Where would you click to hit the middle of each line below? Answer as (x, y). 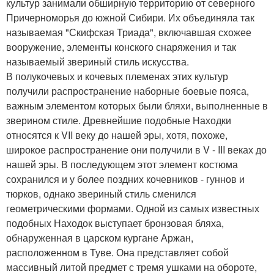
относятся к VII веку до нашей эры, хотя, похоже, (117, 135)
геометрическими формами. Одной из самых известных (133, 209)
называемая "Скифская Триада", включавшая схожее (129, 32)
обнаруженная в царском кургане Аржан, (100, 238)
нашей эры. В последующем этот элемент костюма (122, 165)
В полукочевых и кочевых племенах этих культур (117, 76)
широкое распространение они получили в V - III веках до (136, 150)
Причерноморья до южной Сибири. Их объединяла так (130, 18)
